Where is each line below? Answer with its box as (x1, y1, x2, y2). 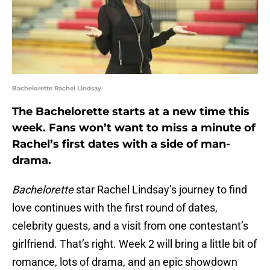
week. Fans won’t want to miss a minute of (12, 121, 256, 135)
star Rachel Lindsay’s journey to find (74, 183, 247, 196)
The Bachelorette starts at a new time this (12, 105, 250, 119)
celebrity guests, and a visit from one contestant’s (12, 219, 248, 233)
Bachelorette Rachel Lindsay (12, 84, 101, 93)
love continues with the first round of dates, (12, 201, 218, 215)
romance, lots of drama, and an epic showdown (12, 256, 237, 269)
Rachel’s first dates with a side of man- (12, 137, 230, 151)
